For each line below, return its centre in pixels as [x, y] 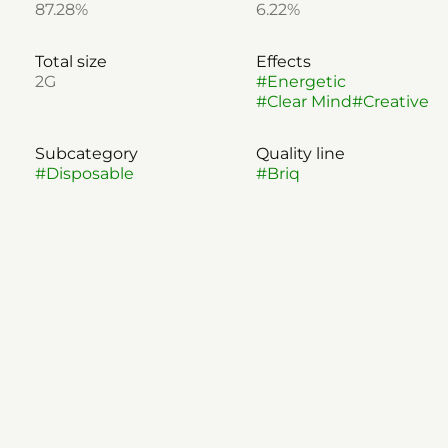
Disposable [89, 173]
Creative [395, 101]
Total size [70, 61]
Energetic [306, 81]
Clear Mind [309, 101]
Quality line [300, 153]
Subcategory [86, 153]
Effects [283, 61]
